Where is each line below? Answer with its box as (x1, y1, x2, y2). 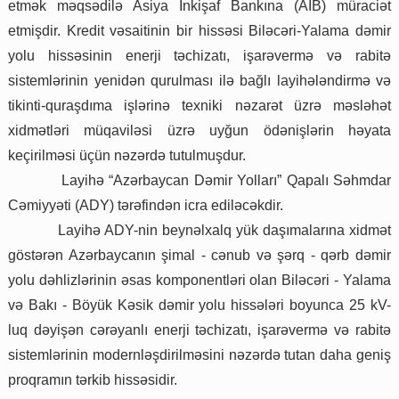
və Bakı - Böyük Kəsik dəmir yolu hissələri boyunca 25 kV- (8, 297, 391, 313)
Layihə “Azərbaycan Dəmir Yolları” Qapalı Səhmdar (61, 173, 391, 189)
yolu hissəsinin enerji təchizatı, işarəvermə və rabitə (8, 48, 391, 64)
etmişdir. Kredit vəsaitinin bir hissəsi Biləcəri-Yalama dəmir (8, 23, 391, 39)
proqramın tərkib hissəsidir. (8, 372, 177, 388)
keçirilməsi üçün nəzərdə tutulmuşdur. (8, 148, 246, 164)
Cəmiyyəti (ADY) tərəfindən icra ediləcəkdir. (8, 198, 283, 214)
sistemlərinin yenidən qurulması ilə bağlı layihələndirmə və (8, 73, 391, 89)
